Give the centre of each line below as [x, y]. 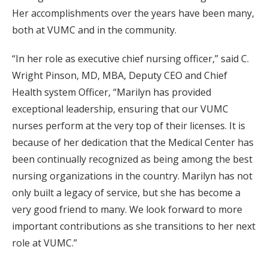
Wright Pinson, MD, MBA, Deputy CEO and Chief [120, 75]
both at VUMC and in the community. [94, 30]
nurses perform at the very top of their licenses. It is [129, 126]
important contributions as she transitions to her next [134, 226]
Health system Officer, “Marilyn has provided [112, 92]
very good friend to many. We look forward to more [127, 209]
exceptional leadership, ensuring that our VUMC [120, 109]
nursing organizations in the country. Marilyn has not [132, 176]
